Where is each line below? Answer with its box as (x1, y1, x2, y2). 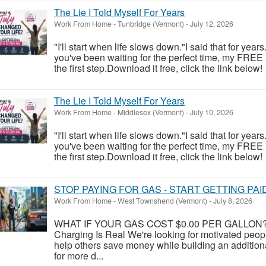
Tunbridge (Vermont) (118, 18, 184, 29)
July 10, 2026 (188, 106, 233, 118)
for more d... (54, 248, 103, 262)
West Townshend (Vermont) (118, 195, 207, 206)
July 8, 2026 (211, 195, 252, 206)
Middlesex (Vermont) (118, 106, 184, 118)
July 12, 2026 (188, 18, 233, 29)
